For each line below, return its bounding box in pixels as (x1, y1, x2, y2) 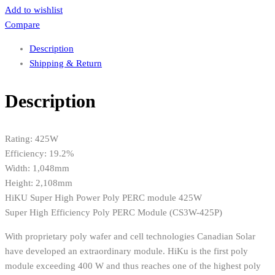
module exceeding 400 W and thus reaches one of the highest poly (5, 260, 261, 271)
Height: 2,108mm (5, 177, 72, 188)
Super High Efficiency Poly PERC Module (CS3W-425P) (5, 207, 222, 217)
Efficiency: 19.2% (5, 148, 74, 158)
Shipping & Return (29, 58, 102, 68)
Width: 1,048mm (5, 163, 69, 173)
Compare (5, 19, 40, 29)
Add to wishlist (5, 4, 63, 15)
